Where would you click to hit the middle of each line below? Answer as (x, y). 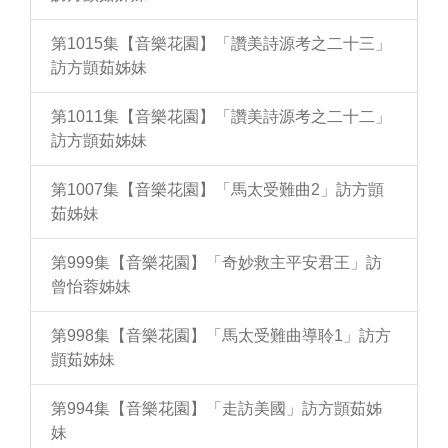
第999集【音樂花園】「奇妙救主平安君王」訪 (216, 262)
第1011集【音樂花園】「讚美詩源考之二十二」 (221, 116)
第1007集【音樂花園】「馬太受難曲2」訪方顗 (217, 189)
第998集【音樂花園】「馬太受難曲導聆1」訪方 (221, 335)
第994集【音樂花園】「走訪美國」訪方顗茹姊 (216, 408)
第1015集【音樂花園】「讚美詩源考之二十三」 (221, 43)
